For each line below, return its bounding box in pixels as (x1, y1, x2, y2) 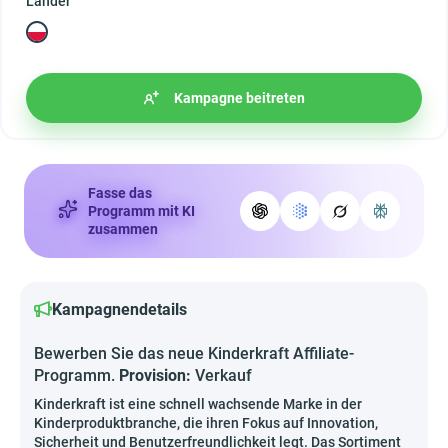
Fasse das (88, 185, 152, 201)
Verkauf (195, 366, 252, 385)
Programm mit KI (88, 203, 195, 219)
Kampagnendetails (52, 300, 187, 319)
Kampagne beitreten (173, 89, 305, 106)
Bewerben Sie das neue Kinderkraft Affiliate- (34, 344, 354, 363)
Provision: (119, 366, 195, 385)
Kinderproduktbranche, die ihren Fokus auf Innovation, (34, 415, 378, 431)
